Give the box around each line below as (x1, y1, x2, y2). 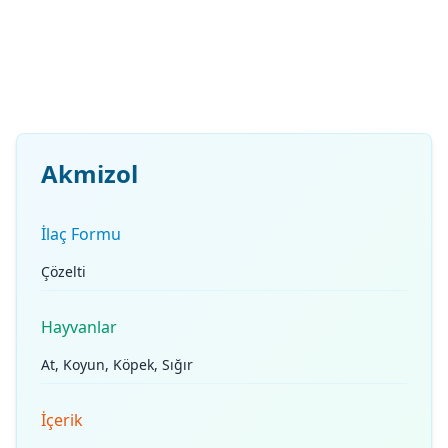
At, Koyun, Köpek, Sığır (41, 355, 193, 374)
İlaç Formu (41, 223, 121, 245)
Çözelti (41, 262, 86, 281)
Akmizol (41, 157, 138, 190)
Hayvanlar (41, 316, 117, 338)
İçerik (41, 409, 83, 431)
